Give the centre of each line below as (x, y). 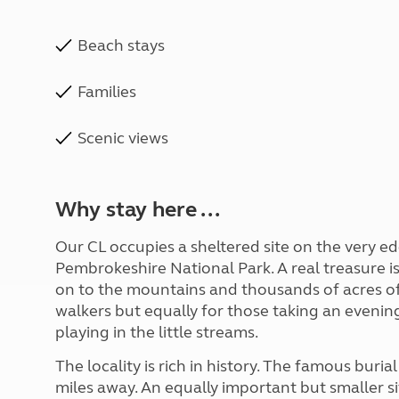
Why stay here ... (138, 210)
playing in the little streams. (157, 332)
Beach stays (121, 45)
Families (107, 92)
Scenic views (123, 138)
